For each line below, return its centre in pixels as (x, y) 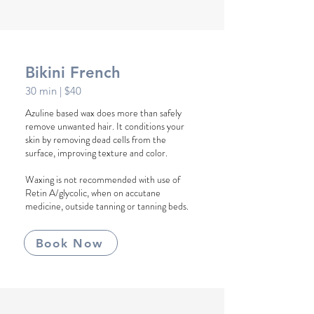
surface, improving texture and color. (96, 153)
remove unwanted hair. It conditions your (105, 126)
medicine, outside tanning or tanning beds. (107, 206)
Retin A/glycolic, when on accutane (93, 193)
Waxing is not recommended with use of (103, 179)
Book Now (69, 243)
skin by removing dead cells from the (96, 139)
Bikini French (73, 73)
